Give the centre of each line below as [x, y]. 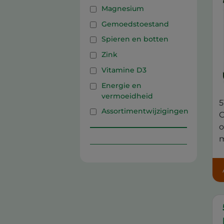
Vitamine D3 [124, 70]
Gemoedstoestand [135, 24]
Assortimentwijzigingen [145, 111]
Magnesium [123, 8]
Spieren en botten [135, 39]
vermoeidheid [127, 96]
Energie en [121, 85]
